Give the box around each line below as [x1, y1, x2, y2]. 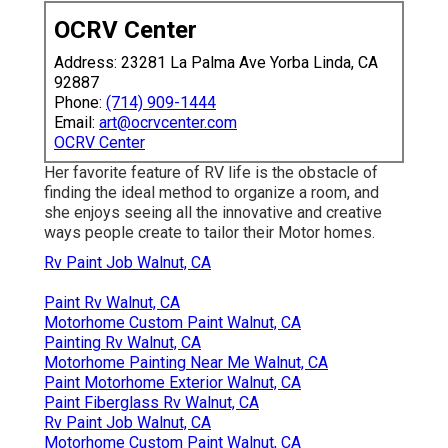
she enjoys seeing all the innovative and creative [44, 203, 382, 223]
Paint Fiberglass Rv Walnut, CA [44, 393, 259, 413]
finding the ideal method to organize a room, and [44, 183, 379, 203]
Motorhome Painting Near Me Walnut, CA [44, 353, 328, 373]
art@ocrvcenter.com [99, 113, 237, 133]
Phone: [54, 93, 106, 113]
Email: [54, 113, 99, 133]
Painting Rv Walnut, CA [44, 333, 201, 353]
